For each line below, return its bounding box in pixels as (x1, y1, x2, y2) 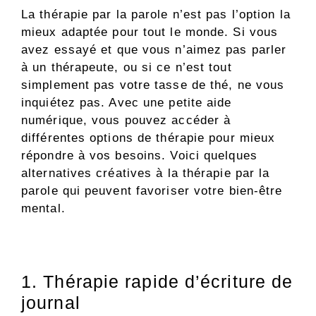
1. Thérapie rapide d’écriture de (21, 272, 293, 292)
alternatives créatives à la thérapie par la (21, 166, 270, 181)
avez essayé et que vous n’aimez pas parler (21, 43, 287, 57)
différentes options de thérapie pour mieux (21, 131, 276, 145)
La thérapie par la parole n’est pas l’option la (21, 8, 291, 22)
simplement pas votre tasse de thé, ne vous (21, 78, 285, 92)
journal (21, 293, 80, 313)
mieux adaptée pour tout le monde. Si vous (21, 25, 279, 39)
